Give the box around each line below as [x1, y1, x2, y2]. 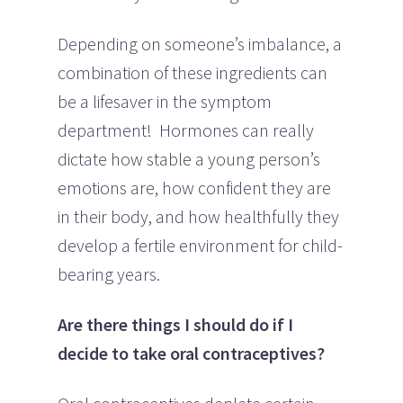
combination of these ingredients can [58, 60, 327, 84]
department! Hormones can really [58, 118, 314, 141]
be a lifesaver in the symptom [58, 89, 272, 112]
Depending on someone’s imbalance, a [58, 31, 342, 55]
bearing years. [58, 262, 160, 285]
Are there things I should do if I [58, 312, 293, 336]
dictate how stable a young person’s [58, 147, 320, 170]
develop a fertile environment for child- [58, 233, 343, 256]
